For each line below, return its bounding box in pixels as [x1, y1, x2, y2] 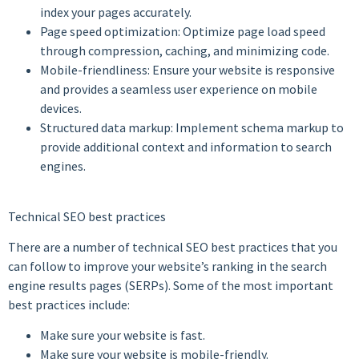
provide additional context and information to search [40, 139, 332, 155]
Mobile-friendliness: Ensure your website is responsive [40, 62, 335, 79]
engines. [40, 158, 86, 175]
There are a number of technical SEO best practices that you [8, 239, 337, 256]
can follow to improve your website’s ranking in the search [8, 258, 327, 275]
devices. [40, 100, 82, 117]
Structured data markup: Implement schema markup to [40, 119, 344, 136]
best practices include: [8, 296, 130, 313]
